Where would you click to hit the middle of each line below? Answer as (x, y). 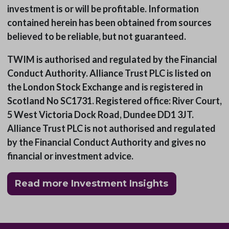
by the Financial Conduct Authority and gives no (106, 142)
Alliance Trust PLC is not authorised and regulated (111, 129)
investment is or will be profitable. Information (103, 9)
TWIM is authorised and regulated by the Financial (112, 60)
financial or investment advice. (70, 156)
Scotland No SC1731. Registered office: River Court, (114, 101)
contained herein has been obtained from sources (109, 23)
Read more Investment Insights (91, 184)
